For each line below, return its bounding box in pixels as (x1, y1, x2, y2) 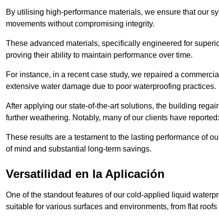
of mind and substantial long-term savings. (6, 145, 152, 153)
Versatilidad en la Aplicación (6, 167, 165, 181)
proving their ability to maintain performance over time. (6, 51, 195, 60)
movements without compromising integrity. (6, 20, 154, 28)
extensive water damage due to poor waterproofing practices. (6, 82, 216, 91)
